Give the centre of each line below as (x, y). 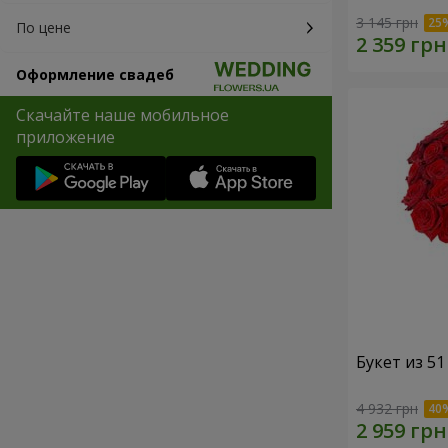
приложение (65, 137)
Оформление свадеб (95, 74)
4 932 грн (387, 408)
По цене (43, 27)
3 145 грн (387, 23)
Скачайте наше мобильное (122, 115)
